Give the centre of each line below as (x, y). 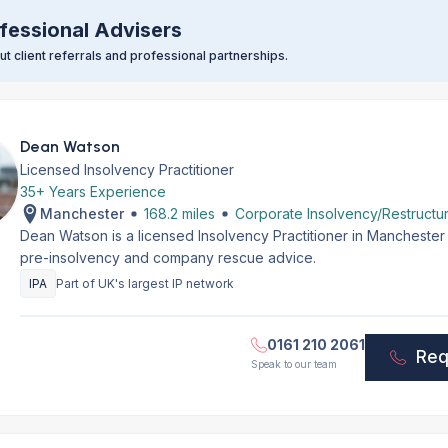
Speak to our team (294, 364)
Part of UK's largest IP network (144, 283)
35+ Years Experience (92, 191)
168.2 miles (179, 213)
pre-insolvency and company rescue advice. (167, 257)
